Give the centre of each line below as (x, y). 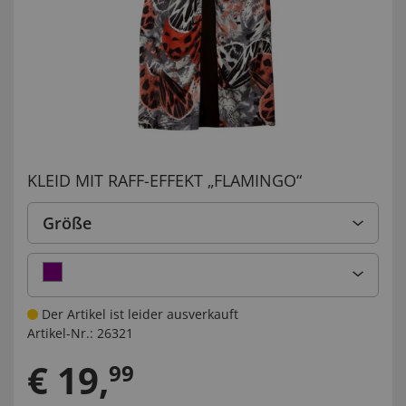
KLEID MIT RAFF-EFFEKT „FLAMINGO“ (164, 180)
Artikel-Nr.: (60, 333)
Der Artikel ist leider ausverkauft (138, 314)
